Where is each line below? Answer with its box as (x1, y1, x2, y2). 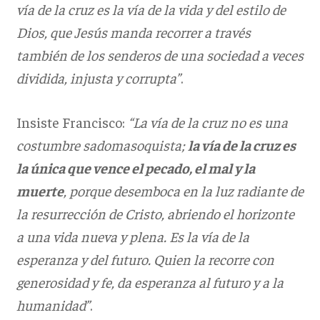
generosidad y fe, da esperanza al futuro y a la (16, 273, 284, 291)
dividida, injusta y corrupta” (16, 69, 181, 87)
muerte (16, 181, 64, 200)
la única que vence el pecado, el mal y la (16, 159, 255, 177)
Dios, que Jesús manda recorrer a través (16, 23, 251, 41)
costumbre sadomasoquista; (16, 136, 188, 154)
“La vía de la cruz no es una (127, 113, 288, 131)
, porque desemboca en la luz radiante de (63, 181, 304, 200)
